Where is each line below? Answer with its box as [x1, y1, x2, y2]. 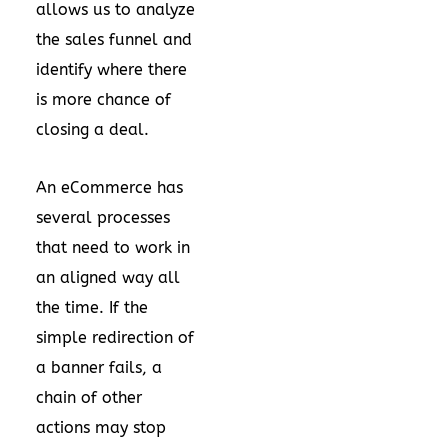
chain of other [36, 388, 142, 407]
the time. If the [36, 298, 148, 317]
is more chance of [36, 90, 171, 109]
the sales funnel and [36, 30, 192, 49]
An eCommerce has [36, 178, 183, 197]
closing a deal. [36, 120, 149, 139]
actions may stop [36, 418, 166, 437]
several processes [36, 208, 170, 227]
